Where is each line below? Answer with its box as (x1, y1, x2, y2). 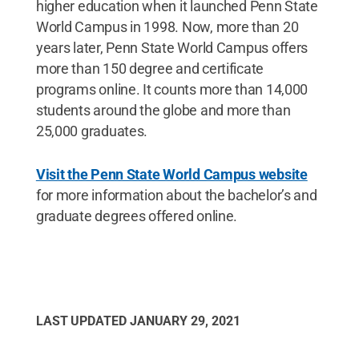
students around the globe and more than (35, 101, 291, 119)
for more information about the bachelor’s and (35, 186, 317, 204)
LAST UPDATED (35, 313, 130, 329)
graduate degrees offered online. (35, 207, 238, 224)
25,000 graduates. (35, 122, 148, 139)
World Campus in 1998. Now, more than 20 (35, 18, 299, 35)
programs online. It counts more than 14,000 (35, 80, 309, 98)
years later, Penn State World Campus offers (35, 38, 309, 56)
